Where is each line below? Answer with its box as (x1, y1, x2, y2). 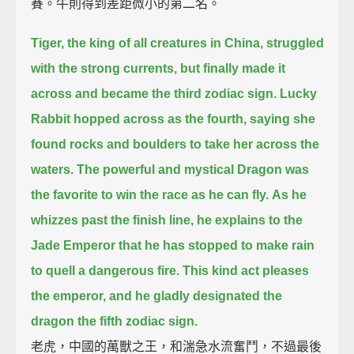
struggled (266, 36, 325, 50)
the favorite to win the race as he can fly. (31, 187, 269, 201)
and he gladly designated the (109, 288, 283, 303)
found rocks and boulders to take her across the (31, 137, 320, 151)
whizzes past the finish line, (31, 213, 194, 227)
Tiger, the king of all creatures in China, (31, 36, 264, 50)
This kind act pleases (183, 263, 310, 277)
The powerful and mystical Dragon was (77, 162, 310, 176)
